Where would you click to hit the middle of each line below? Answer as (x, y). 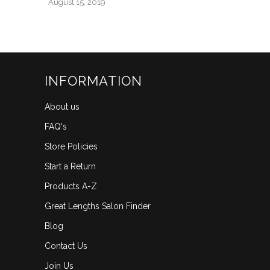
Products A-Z (71, 186)
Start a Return (70, 166)
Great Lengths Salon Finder (98, 206)
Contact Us (66, 246)
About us (62, 106)
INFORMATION (93, 80)
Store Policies (71, 146)
